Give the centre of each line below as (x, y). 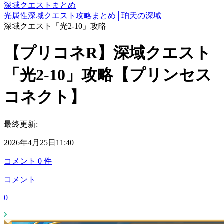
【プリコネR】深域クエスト (108, 53)
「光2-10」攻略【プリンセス (108, 75)
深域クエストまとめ (40, 5)
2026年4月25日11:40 (39, 142)
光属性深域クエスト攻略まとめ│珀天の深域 (83, 16)
